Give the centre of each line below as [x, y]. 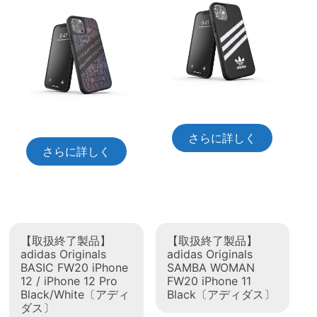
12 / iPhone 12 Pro [69, 281]
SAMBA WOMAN [211, 268]
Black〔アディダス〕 [221, 295]
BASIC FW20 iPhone [75, 268]
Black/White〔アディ [75, 295]
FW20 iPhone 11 [209, 281]
